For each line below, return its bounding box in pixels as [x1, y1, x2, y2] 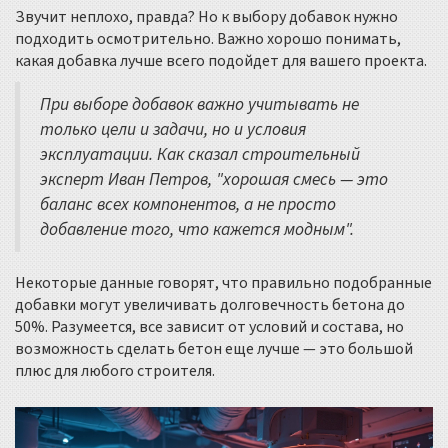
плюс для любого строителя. [15, 360, 215, 383]
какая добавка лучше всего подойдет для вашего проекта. [15, 50, 427, 73]
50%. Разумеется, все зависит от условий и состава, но [15, 316, 404, 339]
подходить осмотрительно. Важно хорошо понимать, [15, 28, 401, 51]
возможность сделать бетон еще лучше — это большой [15, 338, 413, 361]
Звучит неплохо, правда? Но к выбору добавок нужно [15, 6, 398, 29]
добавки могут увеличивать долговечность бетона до [15, 294, 405, 317]
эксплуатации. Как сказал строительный [40, 142, 360, 168]
